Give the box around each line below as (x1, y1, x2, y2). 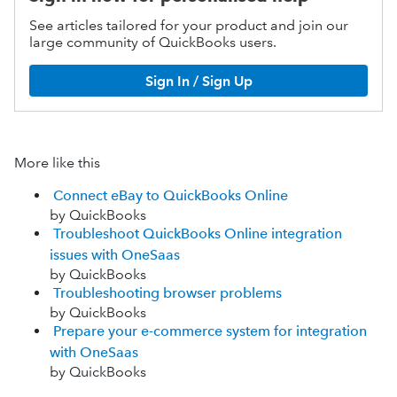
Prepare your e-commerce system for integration (53, 323, 367, 339)
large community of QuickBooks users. (29, 34, 276, 51)
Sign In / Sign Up (144, 72, 253, 90)
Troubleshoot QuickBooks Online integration (53, 225, 342, 242)
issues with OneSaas (50, 246, 180, 263)
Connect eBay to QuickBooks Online (53, 187, 288, 204)
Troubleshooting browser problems (53, 284, 282, 301)
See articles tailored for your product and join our (29, 17, 348, 34)
